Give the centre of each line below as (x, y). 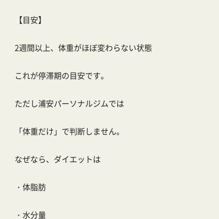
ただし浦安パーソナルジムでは (69, 103)
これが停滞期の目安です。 (62, 76)
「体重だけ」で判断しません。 (69, 131)
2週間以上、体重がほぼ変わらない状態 (83, 48)
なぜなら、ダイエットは (58, 159)
